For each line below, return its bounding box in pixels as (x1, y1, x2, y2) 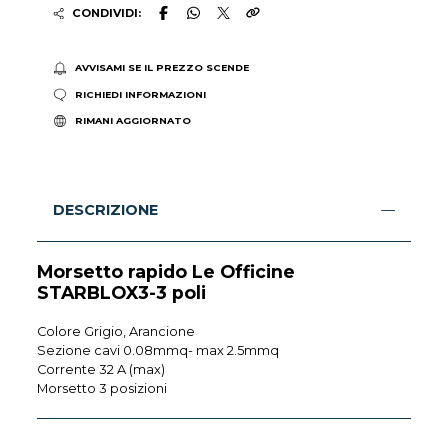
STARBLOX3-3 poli (37, 282, 207, 304)
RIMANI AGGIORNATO (74, 115, 191, 126)
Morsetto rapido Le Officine (37, 261, 296, 283)
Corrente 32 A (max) (37, 362, 166, 378)
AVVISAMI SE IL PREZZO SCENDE (74, 62, 249, 74)
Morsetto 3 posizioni (37, 381, 168, 397)
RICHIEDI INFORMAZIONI (74, 88, 206, 100)
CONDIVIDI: (71, 6, 141, 21)
